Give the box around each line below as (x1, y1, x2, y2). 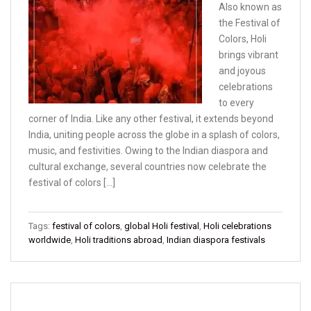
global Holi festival (124, 221, 199, 232)
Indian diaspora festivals (167, 235, 265, 246)
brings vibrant (219, 49, 278, 61)
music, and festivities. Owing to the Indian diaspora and (28, 145, 268, 157)
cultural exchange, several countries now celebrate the (28, 161, 267, 173)
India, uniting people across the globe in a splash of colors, (28, 129, 280, 141)
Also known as (219, 1, 282, 13)
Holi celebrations (203, 221, 271, 232)
